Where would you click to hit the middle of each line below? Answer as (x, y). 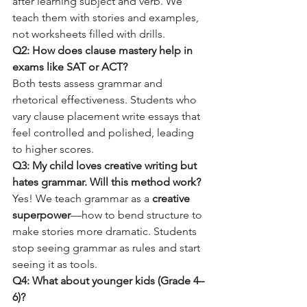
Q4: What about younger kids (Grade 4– (108, 281)
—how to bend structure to (138, 215)
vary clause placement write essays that (108, 116)
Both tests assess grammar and (89, 83)
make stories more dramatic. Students (106, 231)
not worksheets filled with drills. (89, 34)
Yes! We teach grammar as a (82, 198)
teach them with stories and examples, (107, 17)
